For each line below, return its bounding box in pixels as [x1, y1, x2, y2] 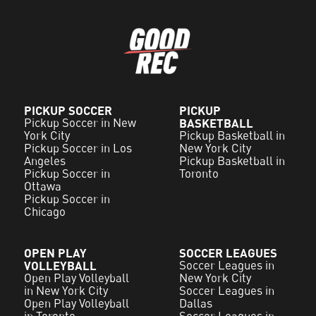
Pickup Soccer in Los [24, 141, 133, 156]
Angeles [24, 154, 66, 169]
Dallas [179, 296, 212, 311]
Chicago [24, 205, 66, 219]
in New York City [24, 284, 109, 298]
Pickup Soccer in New [24, 116, 137, 130]
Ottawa [24, 179, 62, 194]
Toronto [179, 166, 219, 181]
